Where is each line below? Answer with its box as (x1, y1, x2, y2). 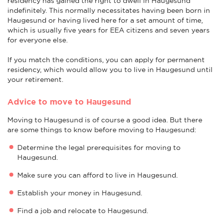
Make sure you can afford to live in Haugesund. (17, 171, 178, 179)
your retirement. (7, 75, 63, 83)
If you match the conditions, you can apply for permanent (7, 55, 205, 64)
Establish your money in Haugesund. (17, 188, 144, 197)
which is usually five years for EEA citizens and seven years (7, 26, 210, 34)
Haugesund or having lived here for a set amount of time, (7, 16, 203, 24)
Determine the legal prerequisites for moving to (17, 143, 181, 151)
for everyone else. (7, 36, 68, 44)
